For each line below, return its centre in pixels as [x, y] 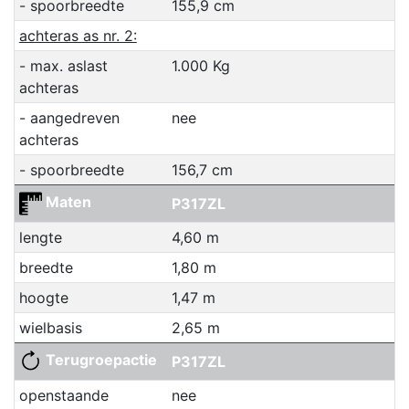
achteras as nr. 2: [78, 36]
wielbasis [50, 328]
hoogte [43, 298]
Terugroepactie [99, 360]
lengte [40, 238]
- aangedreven [69, 118]
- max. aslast [63, 66]
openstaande [63, 396]
